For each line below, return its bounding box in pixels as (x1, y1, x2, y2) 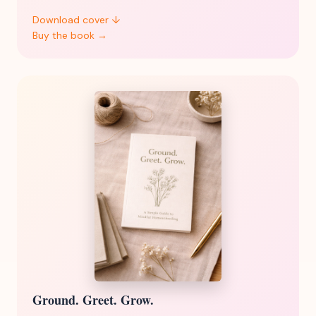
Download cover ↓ (32, 13, 120, 27)
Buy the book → (32, 29, 107, 42)
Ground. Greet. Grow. (32, 291, 154, 310)
